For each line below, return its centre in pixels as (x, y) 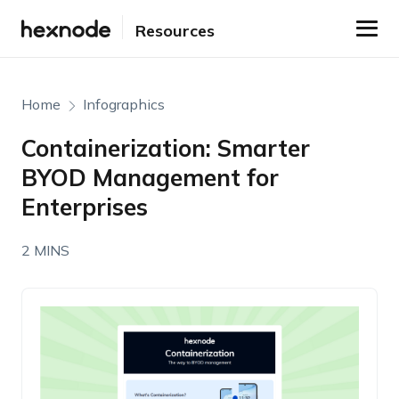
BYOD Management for (150, 178)
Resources (175, 30)
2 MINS (45, 250)
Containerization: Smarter (165, 148)
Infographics (123, 104)
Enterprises (84, 207)
